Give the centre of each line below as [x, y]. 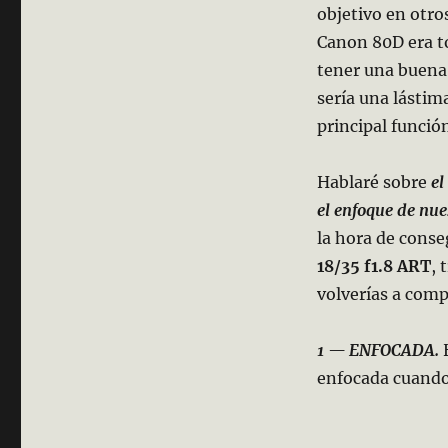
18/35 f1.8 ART [373, 266]
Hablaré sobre [373, 182]
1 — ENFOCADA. [377, 350]
